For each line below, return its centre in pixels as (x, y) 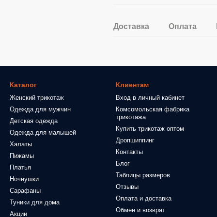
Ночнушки (24, 179)
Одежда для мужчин (40, 109)
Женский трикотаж (37, 98)
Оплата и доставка (144, 198)
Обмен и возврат (140, 210)
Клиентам (132, 85)
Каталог (23, 85)
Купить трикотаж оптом (150, 129)
